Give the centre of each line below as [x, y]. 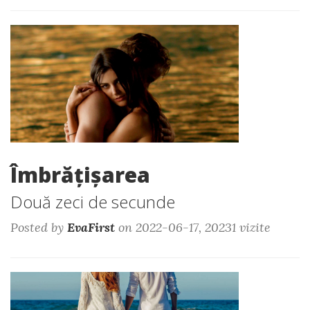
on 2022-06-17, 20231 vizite [193, 227]
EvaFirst [91, 227]
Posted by [39, 227]
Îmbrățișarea [80, 175]
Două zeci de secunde [93, 202]
